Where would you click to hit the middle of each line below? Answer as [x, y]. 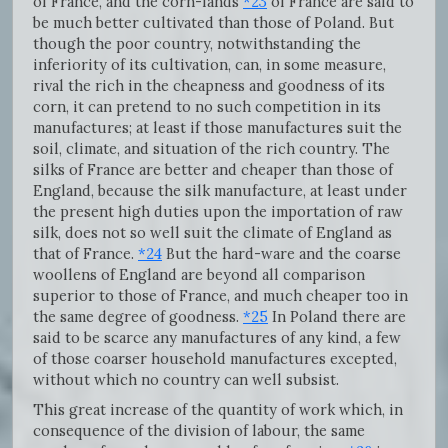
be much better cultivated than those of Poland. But [213, 22]
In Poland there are [337, 316]
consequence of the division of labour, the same [199, 430]
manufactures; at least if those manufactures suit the [217, 127]
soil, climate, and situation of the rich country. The [211, 148]
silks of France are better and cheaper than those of [213, 169]
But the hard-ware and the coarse [281, 253]
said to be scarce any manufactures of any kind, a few [217, 337]
